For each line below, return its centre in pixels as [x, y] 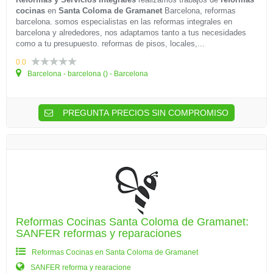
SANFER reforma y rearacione [80, 268]
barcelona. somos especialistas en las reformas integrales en [124, 22]
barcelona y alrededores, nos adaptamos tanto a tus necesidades [131, 33]
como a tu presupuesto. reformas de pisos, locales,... [110, 44]
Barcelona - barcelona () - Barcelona [87, 74]
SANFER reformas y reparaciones [99, 233]
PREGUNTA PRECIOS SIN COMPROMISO [144, 113]
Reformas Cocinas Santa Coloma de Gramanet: [132, 222]
